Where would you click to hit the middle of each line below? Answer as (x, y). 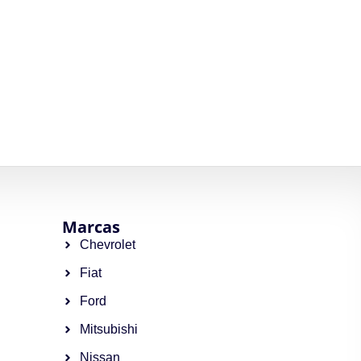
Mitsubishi (109, 329)
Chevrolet (108, 244)
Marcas (91, 226)
